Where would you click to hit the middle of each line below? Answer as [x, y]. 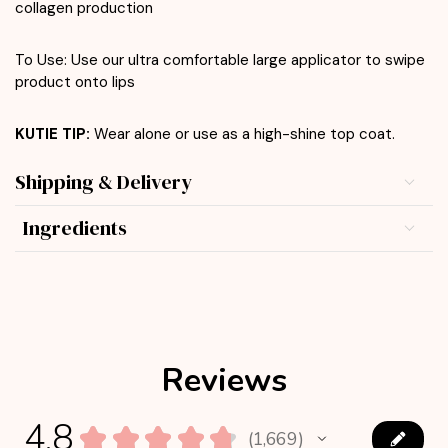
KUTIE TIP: [52, 133]
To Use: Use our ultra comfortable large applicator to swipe [220, 59]
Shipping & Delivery [103, 182]
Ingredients [74, 228]
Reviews [224, 380]
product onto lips [77, 81]
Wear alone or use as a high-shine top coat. [244, 133]
